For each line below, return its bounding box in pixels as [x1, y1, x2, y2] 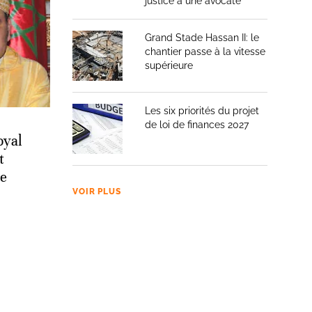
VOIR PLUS [72, 187, 121, 196]
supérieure [145, 60, 193, 71]
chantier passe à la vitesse [145, 46, 265, 57]
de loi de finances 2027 [145, 119, 249, 130]
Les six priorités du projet [145, 105, 259, 116]
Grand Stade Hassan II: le [145, 32, 259, 43]
